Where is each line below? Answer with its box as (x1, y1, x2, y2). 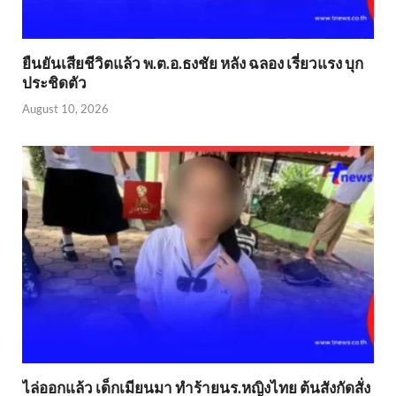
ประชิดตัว (22, 73, 87, 93)
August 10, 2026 (22, 101, 109, 116)
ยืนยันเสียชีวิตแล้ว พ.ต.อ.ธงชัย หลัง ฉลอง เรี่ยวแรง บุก (22, 54, 363, 73)
